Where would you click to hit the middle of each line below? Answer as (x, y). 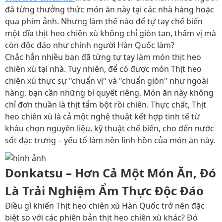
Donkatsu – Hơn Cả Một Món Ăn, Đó (111, 172)
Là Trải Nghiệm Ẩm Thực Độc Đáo (104, 190)
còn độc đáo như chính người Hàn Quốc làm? (90, 45)
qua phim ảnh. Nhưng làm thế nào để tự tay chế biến (104, 21)
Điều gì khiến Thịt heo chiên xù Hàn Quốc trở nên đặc (105, 205)
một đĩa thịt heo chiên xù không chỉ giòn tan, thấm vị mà (111, 33)
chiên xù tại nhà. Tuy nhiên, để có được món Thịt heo (103, 69)
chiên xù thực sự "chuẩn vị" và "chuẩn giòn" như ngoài (107, 81)
